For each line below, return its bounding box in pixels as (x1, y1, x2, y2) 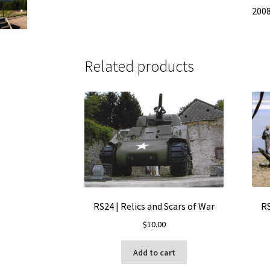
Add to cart (133, 246, 175, 258)
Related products (84, 57, 195, 77)
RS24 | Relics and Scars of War (93, 200, 215, 213)
